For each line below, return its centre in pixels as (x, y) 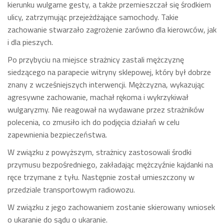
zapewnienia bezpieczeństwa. (57, 134)
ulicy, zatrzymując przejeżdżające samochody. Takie (93, 17)
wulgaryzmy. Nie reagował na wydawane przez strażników (106, 109)
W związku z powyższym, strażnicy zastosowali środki (99, 152)
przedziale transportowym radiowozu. (71, 189)
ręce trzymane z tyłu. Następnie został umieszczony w (101, 177)
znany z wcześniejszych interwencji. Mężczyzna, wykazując (106, 84)
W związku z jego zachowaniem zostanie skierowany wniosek (111, 207)
